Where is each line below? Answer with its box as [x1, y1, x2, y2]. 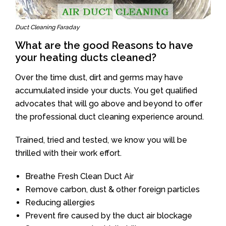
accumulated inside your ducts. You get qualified [15, 85, 197, 95]
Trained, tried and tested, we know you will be [15, 135, 187, 145]
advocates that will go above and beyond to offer [15, 98, 202, 108]
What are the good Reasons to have [15, 39, 193, 51]
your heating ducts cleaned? [15, 51, 156, 64]
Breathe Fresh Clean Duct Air [25, 171, 134, 181]
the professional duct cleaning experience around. [15, 111, 204, 122]
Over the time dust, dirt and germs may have [15, 72, 183, 82]
